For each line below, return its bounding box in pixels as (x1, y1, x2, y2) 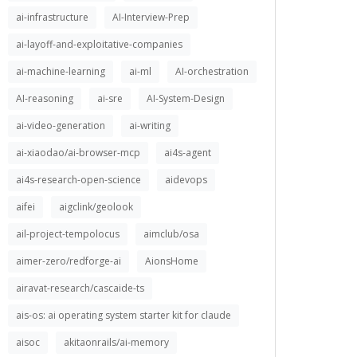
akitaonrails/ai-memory (64, 335, 169, 349)
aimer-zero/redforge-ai (16, 254, 121, 268)
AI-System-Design (147, 92, 225, 105)
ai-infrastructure (16, 10, 88, 24)
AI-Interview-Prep (112, 10, 190, 24)
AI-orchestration (175, 65, 249, 78)
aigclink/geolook (59, 200, 133, 214)
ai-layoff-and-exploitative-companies (16, 37, 182, 51)
